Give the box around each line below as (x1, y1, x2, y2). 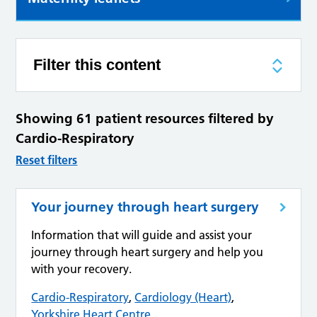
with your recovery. (31, 262, 132, 277)
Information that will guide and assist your (31, 228, 253, 243)
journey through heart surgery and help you (31, 245, 264, 260)
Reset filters (16, 153, 78, 168)
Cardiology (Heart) (134, 290, 232, 305)
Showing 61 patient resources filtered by (16, 110, 275, 127)
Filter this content (33, 56, 161, 74)
